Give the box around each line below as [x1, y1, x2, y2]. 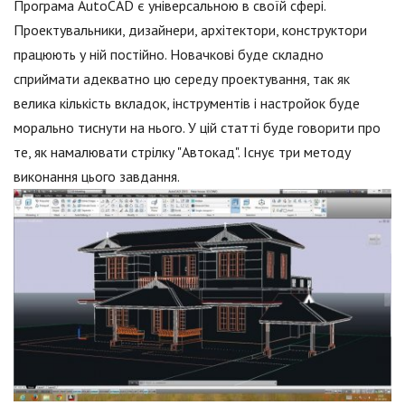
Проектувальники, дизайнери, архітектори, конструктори [14, 21, 367, 39]
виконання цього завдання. [14, 167, 180, 185]
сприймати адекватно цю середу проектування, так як [14, 70, 350, 88]
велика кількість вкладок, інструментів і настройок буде [14, 94, 360, 112]
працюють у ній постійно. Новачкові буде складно [14, 45, 324, 63]
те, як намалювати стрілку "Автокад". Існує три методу [14, 143, 351, 161]
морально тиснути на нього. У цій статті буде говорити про [14, 118, 381, 137]
